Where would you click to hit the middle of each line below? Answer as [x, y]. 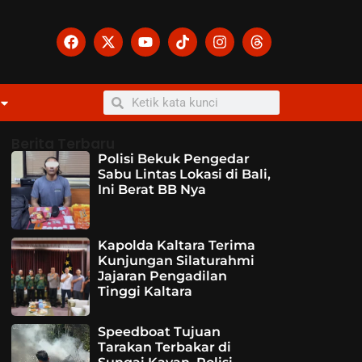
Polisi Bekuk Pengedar [173, 159]
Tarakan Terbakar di [164, 347]
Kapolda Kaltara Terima [176, 245]
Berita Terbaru [63, 144]
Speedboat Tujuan [159, 331]
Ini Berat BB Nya [152, 190]
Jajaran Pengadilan [162, 276]
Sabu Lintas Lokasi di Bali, [184, 175]
